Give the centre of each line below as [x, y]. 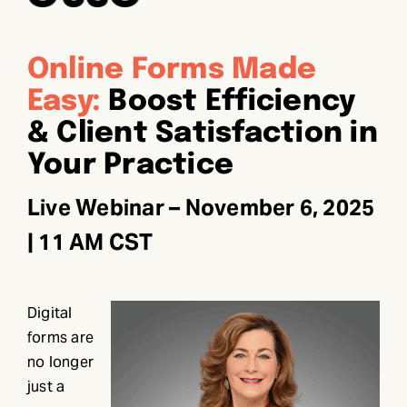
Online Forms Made [172, 70]
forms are [60, 337]
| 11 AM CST [90, 242]
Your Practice [130, 165]
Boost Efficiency [228, 102]
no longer [60, 362]
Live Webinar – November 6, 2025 [201, 207]
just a [46, 386]
